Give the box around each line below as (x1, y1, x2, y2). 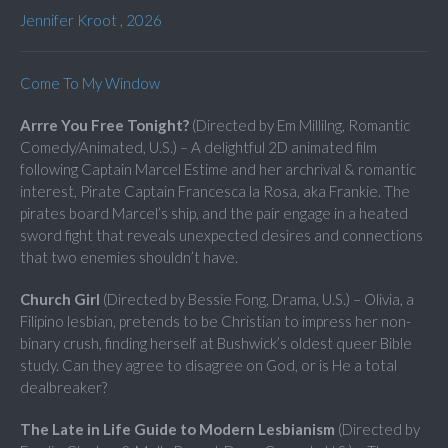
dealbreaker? (20, 378, 107, 397)
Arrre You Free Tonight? (20, 116, 189, 135)
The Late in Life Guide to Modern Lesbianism (20, 420, 335, 439)
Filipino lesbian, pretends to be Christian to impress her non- (20, 312, 411, 331)
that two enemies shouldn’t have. (20, 248, 238, 267)
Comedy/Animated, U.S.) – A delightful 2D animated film (20, 138, 377, 157)
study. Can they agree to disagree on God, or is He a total (20, 356, 397, 375)
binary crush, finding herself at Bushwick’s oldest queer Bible (20, 334, 412, 353)
